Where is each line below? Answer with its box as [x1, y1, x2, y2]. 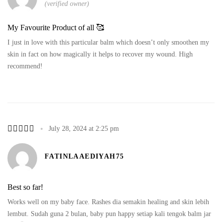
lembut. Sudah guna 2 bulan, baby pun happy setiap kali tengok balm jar [7, 210, 211, 218]
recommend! [7, 62, 43, 70]
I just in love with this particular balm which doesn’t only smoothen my [7, 38, 209, 46]
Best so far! [7, 182, 43, 191]
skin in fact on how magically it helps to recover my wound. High [7, 50, 193, 58]
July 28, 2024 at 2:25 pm [49, 124, 119, 132]
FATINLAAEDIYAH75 [45, 153, 124, 160]
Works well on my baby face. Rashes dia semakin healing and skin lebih [7, 198, 209, 206]
